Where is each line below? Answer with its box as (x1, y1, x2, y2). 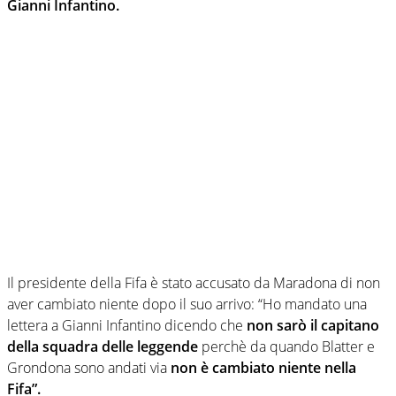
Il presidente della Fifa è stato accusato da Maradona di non (7, 272, 380, 293)
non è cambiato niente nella (171, 357, 356, 377)
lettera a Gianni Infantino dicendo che (7, 315, 247, 335)
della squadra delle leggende (7, 336, 198, 356)
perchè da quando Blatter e (198, 336, 375, 356)
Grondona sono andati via (7, 357, 171, 377)
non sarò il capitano (247, 315, 379, 335)
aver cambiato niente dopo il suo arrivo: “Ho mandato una (7, 293, 367, 314)
